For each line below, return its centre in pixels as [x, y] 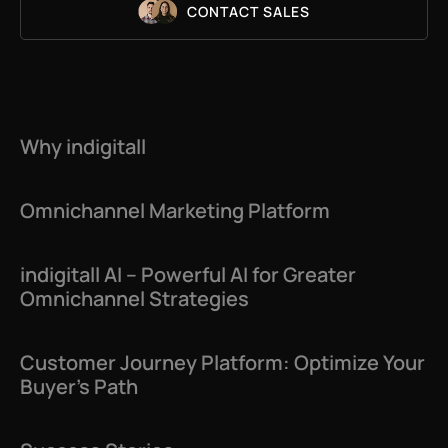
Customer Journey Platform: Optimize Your [222, 362]
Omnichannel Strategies [134, 298]
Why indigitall [83, 146]
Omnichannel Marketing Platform [175, 210]
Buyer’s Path [79, 386]
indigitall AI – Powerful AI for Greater [188, 274]
